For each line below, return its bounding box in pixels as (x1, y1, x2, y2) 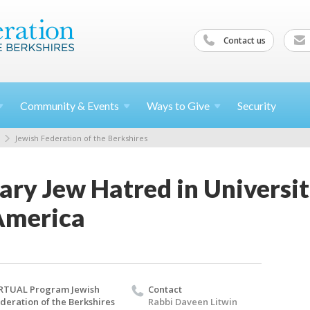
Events (87, 99, 119, 112)
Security (237, 99, 276, 112)
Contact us (221, 34, 266, 46)
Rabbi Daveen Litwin (148, 295, 237, 308)
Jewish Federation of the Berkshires (15, 132, 147, 143)
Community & (20, 99, 87, 112)
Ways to (147, 99, 188, 112)
